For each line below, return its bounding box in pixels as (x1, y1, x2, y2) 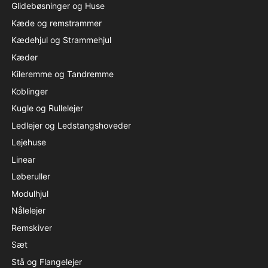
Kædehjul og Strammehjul (11, 35, 111, 45)
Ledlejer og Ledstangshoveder (11, 120, 131, 130)
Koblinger (11, 86, 48, 96)
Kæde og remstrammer (11, 17, 102, 28)
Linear (11, 154, 35, 165)
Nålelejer (11, 205, 45, 215)
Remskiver (11, 222, 52, 233)
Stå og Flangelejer (11, 256, 82, 267)
